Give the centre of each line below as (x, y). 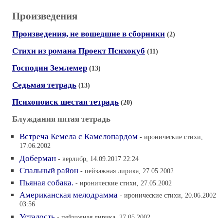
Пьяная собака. (46, 183)
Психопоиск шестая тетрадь (65, 102)
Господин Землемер (50, 68)
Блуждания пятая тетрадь (61, 119)
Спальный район (49, 171)
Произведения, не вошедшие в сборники (89, 34)
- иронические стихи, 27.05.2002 (124, 183)
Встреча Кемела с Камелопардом (79, 136)
